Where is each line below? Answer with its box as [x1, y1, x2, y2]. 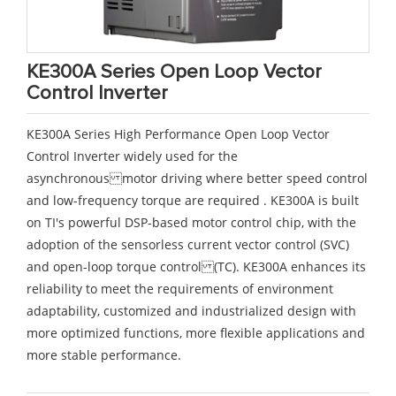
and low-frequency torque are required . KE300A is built [27, 191, 359, 209]
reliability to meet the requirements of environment [27, 279, 333, 297]
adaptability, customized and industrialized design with [27, 301, 356, 319]
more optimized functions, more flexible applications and [27, 324, 365, 341]
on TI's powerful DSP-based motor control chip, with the [27, 213, 356, 231]
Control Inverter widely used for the [27, 147, 238, 164]
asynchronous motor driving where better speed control [27, 169, 368, 187]
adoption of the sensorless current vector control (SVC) [27, 235, 349, 253]
